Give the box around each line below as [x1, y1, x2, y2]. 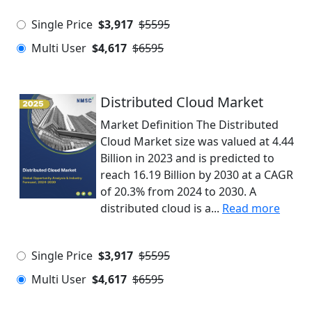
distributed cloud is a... [100, 201, 219, 216]
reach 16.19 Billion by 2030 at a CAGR [100, 167, 293, 182]
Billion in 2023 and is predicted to [100, 150, 274, 166]
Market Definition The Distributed [100, 117, 279, 132]
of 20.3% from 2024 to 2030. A [100, 184, 256, 199]
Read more [222, 201, 280, 216]
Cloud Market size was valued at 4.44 [100, 134, 294, 149]
